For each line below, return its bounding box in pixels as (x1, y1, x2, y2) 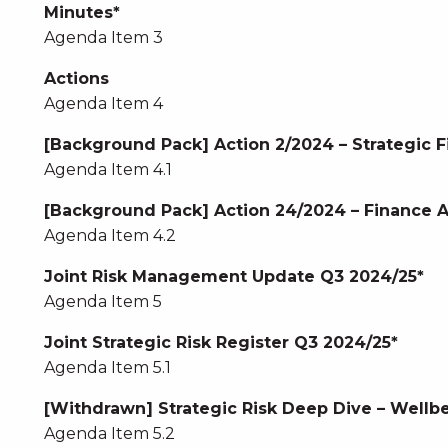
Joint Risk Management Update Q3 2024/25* (43, 267, 424, 286)
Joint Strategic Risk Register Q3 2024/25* (43, 333, 398, 352)
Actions (43, 69, 109, 88)
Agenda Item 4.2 (43, 226, 176, 245)
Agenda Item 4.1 (43, 160, 172, 179)
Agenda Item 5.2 (43, 424, 175, 443)
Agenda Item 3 (43, 28, 163, 47)
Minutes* (43, 3, 120, 22)
